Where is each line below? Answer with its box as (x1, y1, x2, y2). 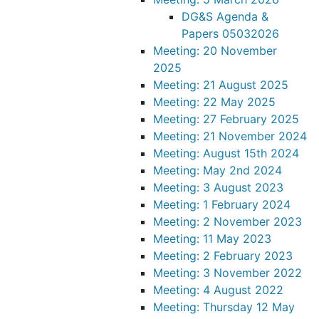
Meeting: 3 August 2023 (153, 180, 283, 194)
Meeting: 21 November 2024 (153, 129, 307, 143)
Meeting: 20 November (153, 43, 277, 58)
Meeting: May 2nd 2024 (153, 163, 282, 177)
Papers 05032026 (182, 26, 279, 41)
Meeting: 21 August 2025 (153, 78, 288, 92)
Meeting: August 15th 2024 (153, 146, 299, 160)
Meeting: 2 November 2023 (153, 214, 302, 229)
